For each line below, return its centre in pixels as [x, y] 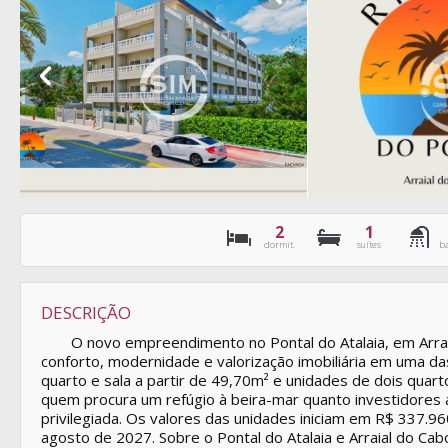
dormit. [279, 244]
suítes [369, 244]
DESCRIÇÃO [86, 312]
